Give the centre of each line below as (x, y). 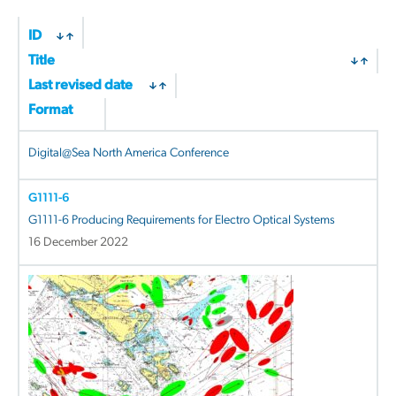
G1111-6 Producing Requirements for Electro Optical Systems (182, 220)
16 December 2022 (78, 242)
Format (50, 110)
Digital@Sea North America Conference (129, 153)
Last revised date (80, 85)
